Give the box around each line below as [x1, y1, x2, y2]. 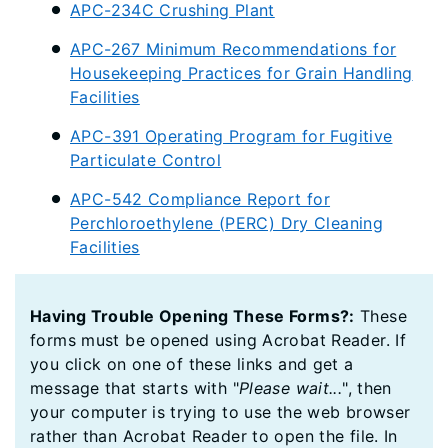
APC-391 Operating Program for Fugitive [70, 126, 393, 146]
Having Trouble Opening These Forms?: [30, 306, 355, 326]
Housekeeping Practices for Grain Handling [70, 63, 413, 83]
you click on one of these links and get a [30, 354, 354, 374]
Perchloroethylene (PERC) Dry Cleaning [70, 213, 384, 233]
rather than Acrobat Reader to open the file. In [30, 426, 398, 446]
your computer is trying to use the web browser [30, 402, 411, 422]
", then [342, 378, 392, 398]
